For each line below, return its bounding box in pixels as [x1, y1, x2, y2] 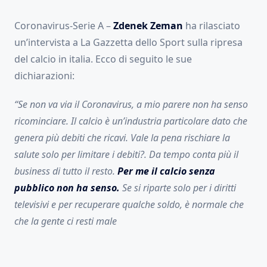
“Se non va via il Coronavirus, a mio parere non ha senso [14, 98, 248, 111]
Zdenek [113, 19, 148, 33]
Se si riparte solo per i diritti [122, 181, 236, 195]
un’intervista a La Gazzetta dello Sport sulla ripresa [14, 36, 243, 49]
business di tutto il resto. [14, 164, 117, 178]
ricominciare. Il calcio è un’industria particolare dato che [14, 114, 247, 128]
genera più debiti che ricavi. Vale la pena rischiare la [14, 131, 230, 145]
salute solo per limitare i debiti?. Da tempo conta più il [14, 148, 238, 162]
